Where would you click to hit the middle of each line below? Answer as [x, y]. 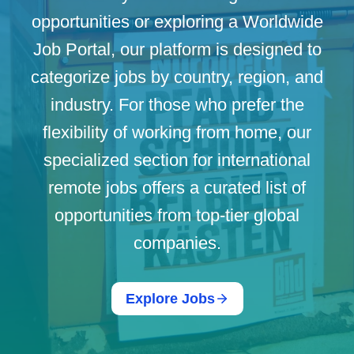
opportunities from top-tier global [177, 215]
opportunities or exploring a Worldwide [177, 22]
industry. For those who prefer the [177, 105]
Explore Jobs [170, 299]
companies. [177, 243]
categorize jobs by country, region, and [177, 77]
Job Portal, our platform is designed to [177, 49]
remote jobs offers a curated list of [177, 188]
